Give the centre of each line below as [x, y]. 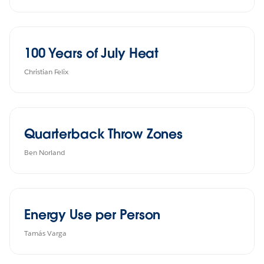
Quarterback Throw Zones [104, 133]
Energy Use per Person [93, 214]
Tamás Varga [45, 233]
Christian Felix [46, 71]
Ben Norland [44, 152]
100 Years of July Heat [92, 53]
